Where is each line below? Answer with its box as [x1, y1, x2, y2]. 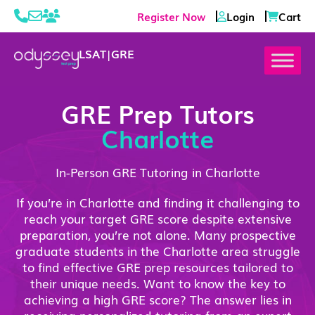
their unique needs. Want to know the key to [30, 274, 285, 292]
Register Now [137, 8, 205, 24]
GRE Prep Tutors [60, 95, 255, 131]
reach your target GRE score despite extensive [23, 210, 292, 227]
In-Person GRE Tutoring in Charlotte [55, 163, 260, 181]
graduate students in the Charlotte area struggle [15, 242, 300, 259]
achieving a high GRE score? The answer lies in [23, 290, 292, 308]
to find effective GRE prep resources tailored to [22, 258, 293, 276]
